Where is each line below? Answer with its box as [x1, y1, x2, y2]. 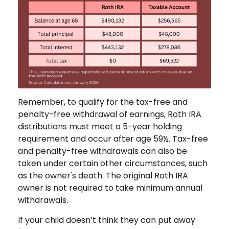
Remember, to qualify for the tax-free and [18, 96, 188, 108]
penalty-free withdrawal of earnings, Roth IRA [18, 108, 201, 120]
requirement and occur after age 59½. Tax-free [18, 132, 208, 145]
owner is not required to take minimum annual [18, 181, 202, 194]
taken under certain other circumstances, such [18, 157, 208, 169]
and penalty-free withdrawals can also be [18, 145, 187, 157]
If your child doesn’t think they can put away [18, 214, 195, 226]
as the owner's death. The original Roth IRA [18, 169, 188, 181]
